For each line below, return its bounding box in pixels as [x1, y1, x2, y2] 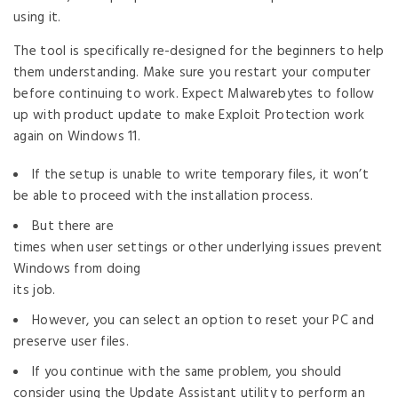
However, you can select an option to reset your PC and [32, 310, 375, 331]
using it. [13, 7, 61, 28]
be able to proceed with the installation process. [13, 186, 314, 207]
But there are [32, 216, 114, 237]
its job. [13, 280, 56, 301]
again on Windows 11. [13, 126, 141, 147]
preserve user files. [13, 331, 130, 353]
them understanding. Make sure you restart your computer [13, 62, 371, 84]
